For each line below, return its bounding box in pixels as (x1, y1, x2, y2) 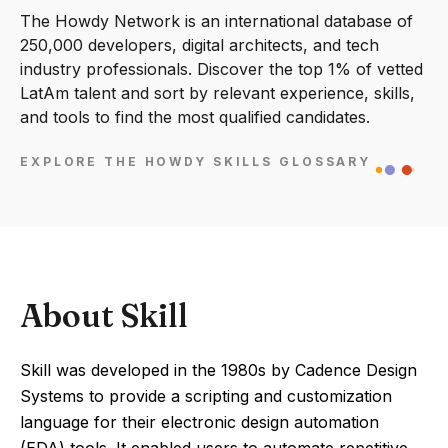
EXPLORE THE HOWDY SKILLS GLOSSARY (20, 154, 372, 170)
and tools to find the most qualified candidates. (20, 107, 370, 127)
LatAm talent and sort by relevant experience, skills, (20, 83, 415, 103)
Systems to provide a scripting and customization (20, 386, 392, 406)
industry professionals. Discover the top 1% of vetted (20, 59, 423, 79)
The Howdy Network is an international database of (20, 11, 413, 31)
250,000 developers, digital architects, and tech (20, 35, 379, 55)
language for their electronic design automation (20, 412, 379, 432)
